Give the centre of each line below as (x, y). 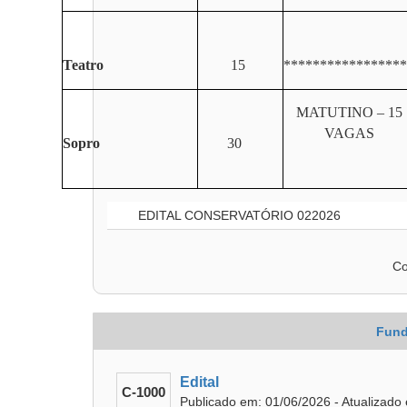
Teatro (83, 65)
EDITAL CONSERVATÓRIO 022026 (238, 215)
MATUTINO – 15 (349, 112)
